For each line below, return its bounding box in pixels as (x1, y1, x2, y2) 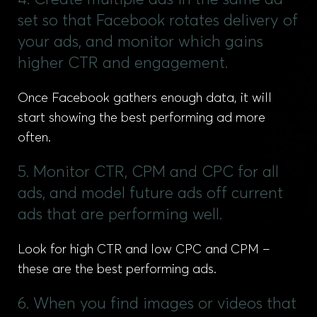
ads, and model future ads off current (18, 186, 283, 202)
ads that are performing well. (18, 207, 222, 223)
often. (18, 132, 51, 144)
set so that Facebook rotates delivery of (18, 13, 298, 29)
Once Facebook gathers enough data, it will (18, 92, 272, 105)
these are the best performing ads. (18, 263, 217, 276)
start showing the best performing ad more (18, 112, 265, 125)
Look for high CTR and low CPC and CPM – (18, 243, 270, 256)
